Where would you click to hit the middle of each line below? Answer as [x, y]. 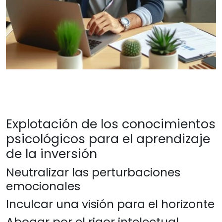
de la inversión [52, 154]
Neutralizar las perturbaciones [93, 172]
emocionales [43, 186]
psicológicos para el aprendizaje [108, 139]
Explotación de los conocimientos [111, 124]
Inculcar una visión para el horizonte [110, 204]
